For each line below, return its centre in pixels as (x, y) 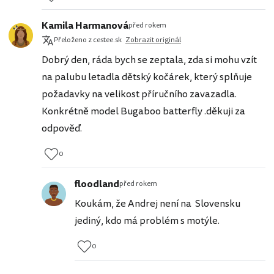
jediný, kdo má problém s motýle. (147, 220)
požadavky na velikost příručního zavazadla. (139, 94)
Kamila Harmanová (85, 25)
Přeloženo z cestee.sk (88, 40)
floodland (97, 184)
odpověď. (62, 128)
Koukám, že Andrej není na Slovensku (157, 203)
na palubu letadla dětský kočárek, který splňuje (147, 77)
